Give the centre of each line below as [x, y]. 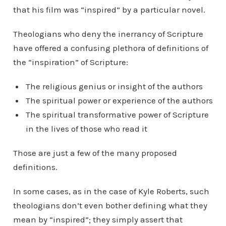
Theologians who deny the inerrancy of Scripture [108, 34]
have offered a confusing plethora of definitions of [110, 48]
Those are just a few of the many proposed [95, 153]
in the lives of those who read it [86, 129]
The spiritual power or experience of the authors [119, 101]
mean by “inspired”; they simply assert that [98, 220]
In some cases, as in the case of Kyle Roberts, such [111, 191]
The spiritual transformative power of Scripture [117, 115]
